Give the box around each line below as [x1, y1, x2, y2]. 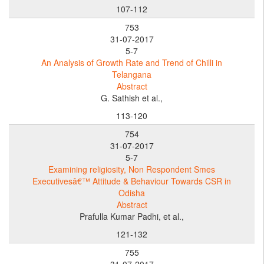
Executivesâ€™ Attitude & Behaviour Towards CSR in [32, 174, 231, 187]
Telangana [112, 68, 151, 80]
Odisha [118, 186, 145, 199]
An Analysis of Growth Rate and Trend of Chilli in [41, 56, 222, 68]
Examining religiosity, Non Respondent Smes [48, 163, 215, 175]
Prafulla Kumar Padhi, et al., [80, 210, 184, 222]
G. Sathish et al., [101, 91, 163, 104]
